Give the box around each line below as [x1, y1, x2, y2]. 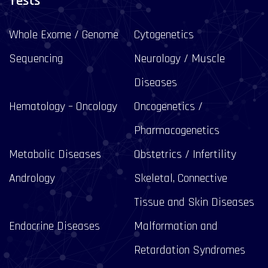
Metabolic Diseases [9, 147, 101, 162]
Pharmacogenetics [134, 123, 220, 138]
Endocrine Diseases [9, 218, 100, 234]
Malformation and [134, 218, 218, 234]
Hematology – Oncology [9, 99, 117, 114]
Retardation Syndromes [134, 242, 245, 258]
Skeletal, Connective [134, 170, 227, 186]
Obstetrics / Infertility [134, 147, 236, 162]
